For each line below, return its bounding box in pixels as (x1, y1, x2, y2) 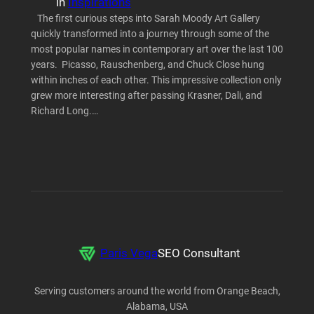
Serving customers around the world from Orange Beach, (34, 285, 280, 298)
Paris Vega (100, 246, 158, 261)
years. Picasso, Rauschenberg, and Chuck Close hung (30, 58, 264, 71)
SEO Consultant (157, 246, 240, 261)
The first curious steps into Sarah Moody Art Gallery (30, 12, 260, 25)
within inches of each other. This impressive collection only (30, 74, 282, 86)
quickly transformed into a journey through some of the (30, 27, 269, 40)
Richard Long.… (30, 104, 98, 117)
